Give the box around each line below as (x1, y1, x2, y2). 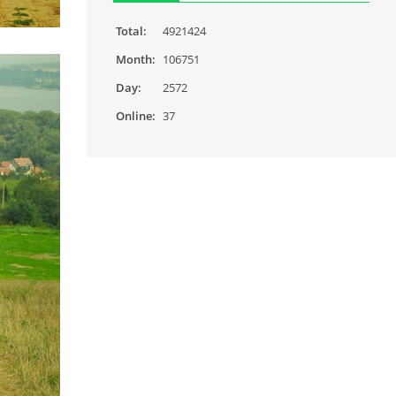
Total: (116, 23, 147, 39)
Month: (116, 51, 156, 67)
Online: (116, 108, 156, 124)
